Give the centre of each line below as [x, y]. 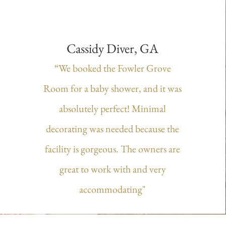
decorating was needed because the [113, 129]
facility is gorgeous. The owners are [113, 149]
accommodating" [113, 189]
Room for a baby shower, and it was [113, 88]
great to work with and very [112, 169]
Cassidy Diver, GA [112, 48]
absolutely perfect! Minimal [113, 108]
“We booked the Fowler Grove [112, 68]
